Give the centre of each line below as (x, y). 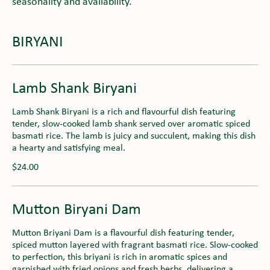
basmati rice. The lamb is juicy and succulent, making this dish (134, 136)
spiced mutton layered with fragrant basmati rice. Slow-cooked (135, 245)
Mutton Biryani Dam (77, 210)
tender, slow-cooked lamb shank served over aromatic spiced (131, 124)
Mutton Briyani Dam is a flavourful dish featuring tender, (123, 233)
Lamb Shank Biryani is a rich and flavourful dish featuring (124, 112)
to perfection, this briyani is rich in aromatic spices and (120, 257)
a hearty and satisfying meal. (69, 148)
